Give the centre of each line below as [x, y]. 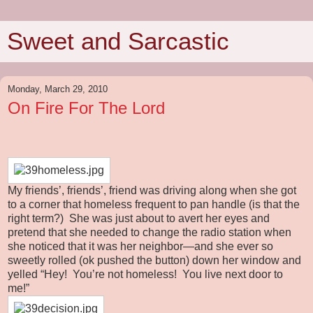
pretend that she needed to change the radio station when [150, 232]
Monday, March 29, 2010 [58, 89]
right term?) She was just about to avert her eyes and [139, 218]
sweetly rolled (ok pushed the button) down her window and [154, 260]
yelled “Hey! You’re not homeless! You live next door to [145, 274]
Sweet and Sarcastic [118, 41]
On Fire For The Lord [86, 108]
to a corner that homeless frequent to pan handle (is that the [154, 204]
